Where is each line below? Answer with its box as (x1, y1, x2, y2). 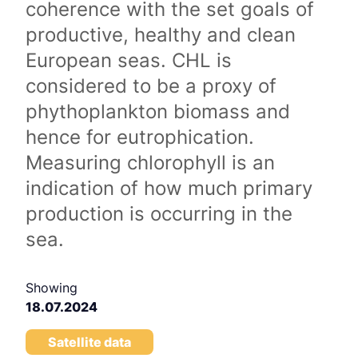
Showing (26, 280, 78, 296)
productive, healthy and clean (26, 23, 296, 46)
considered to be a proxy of (26, 74, 276, 97)
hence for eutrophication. (26, 125, 254, 149)
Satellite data (48, 334, 131, 350)
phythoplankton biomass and (26, 100, 290, 123)
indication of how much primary (26, 177, 312, 200)
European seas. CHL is (26, 49, 232, 72)
